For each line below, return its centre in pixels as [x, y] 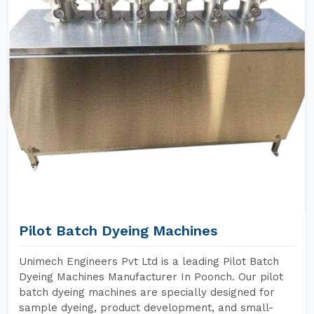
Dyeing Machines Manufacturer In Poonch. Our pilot [151, 277]
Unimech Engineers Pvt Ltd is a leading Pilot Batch [149, 261]
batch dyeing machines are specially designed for [147, 292]
